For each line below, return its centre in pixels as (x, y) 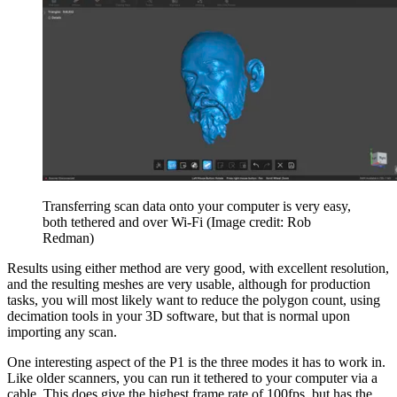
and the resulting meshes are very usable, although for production (189, 284)
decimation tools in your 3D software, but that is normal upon (179, 316)
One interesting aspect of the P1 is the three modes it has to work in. (196, 362)
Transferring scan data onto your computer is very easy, (197, 206)
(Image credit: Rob (259, 222)
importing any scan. (62, 332)
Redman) (68, 238)
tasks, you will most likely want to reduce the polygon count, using (194, 300)
